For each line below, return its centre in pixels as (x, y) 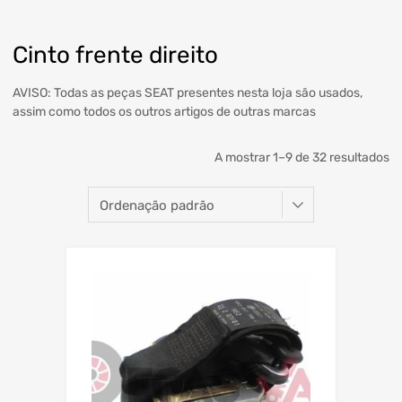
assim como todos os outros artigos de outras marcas (164, 112)
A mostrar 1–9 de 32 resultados (302, 158)
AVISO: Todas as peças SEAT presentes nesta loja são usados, (188, 93)
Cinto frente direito (115, 55)
